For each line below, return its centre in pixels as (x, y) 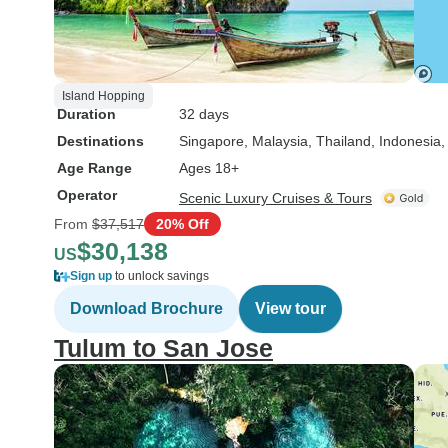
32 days (204, 114)
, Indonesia (406, 141)
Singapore (211, 141)
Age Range (94, 168)
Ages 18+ (209, 168)
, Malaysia (276, 141)
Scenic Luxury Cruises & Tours (275, 198)
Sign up (91, 276)
